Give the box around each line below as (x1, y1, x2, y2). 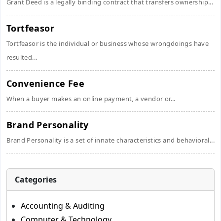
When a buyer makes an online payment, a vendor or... (6, 94, 176, 103)
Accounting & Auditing (21, 200, 105, 211)
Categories (15, 174, 57, 185)
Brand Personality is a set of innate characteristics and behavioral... (6, 136, 215, 145)
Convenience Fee (6, 77, 84, 89)
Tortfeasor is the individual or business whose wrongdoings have (6, 39, 209, 48)
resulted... (6, 53, 37, 62)
